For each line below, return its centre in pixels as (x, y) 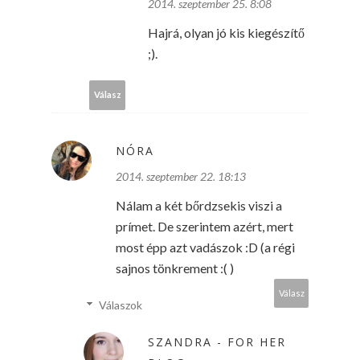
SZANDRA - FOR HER (217, 342)
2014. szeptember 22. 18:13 (181, 176)
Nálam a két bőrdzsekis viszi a (199, 205)
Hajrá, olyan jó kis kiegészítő (226, 32)
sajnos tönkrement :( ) (175, 268)
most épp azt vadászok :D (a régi (205, 247)
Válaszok (121, 305)
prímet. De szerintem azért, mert (205, 226)
